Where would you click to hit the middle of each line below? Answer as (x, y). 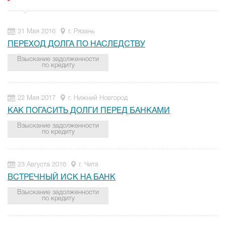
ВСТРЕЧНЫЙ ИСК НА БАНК (62, 178)
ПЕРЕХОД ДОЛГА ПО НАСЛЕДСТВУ (76, 44)
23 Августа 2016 (42, 165)
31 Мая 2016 (37, 32)
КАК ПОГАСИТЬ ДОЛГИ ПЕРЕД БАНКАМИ (89, 111)
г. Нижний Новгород (98, 98)
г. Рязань (81, 32)
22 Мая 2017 (37, 98)
